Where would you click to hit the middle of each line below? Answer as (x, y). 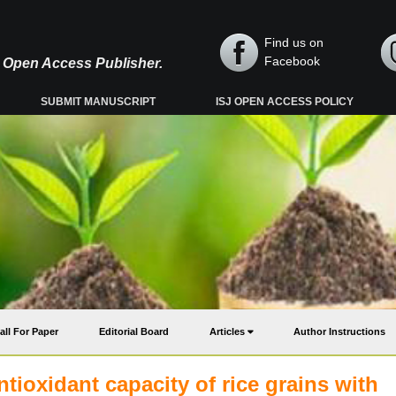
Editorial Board (134, 331)
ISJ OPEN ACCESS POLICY (285, 102)
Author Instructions (339, 331)
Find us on (294, 42)
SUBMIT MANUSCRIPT (99, 102)
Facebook (292, 61)
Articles (228, 331)
